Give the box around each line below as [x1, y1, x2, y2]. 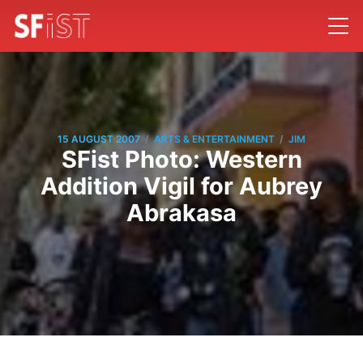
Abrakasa [126, 198, 237, 227]
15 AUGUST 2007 [58, 133, 140, 146]
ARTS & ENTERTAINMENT [154, 133, 275, 146]
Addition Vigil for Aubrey [41, 171, 322, 200]
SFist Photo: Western [61, 144, 302, 173]
